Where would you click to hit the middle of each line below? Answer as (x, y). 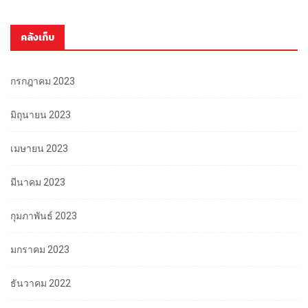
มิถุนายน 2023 (41, 115)
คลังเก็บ (37, 38)
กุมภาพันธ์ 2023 (44, 216)
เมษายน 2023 (39, 149)
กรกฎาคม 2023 (43, 81)
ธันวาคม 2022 (41, 284)
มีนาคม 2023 (38, 183)
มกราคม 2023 (40, 250)
